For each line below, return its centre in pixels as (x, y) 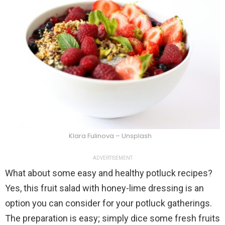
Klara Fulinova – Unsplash (110, 136)
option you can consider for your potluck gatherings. (108, 203)
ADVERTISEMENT (113, 158)
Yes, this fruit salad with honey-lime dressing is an (104, 188)
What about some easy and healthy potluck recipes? (109, 173)
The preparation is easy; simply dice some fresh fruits (113, 218)
